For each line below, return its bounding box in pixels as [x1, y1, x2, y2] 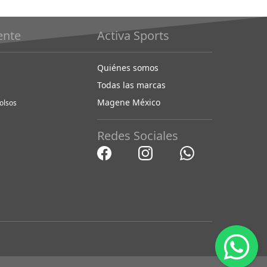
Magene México [97, 97, 160, 108]
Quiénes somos [97, 62, 159, 74]
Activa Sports [97, 27, 169, 44]
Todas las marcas [97, 79, 166, 91]
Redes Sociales [97, 128, 178, 144]
